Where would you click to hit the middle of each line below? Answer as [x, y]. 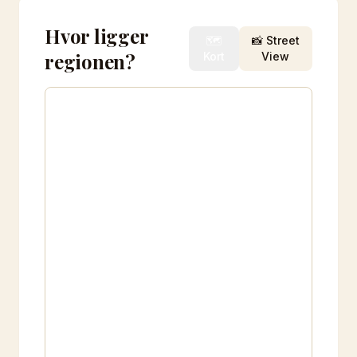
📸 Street [275, 40]
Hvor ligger [96, 36]
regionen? [90, 61]
